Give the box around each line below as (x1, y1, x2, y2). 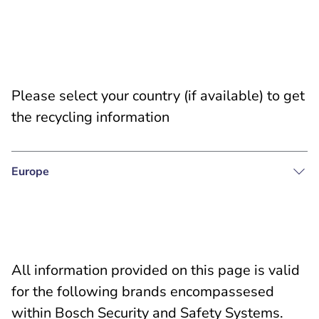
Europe (11, 164, 49, 179)
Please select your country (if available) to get (11, 86, 305, 105)
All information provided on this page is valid (11, 261, 300, 280)
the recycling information (11, 108, 169, 127)
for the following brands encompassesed (11, 282, 274, 301)
